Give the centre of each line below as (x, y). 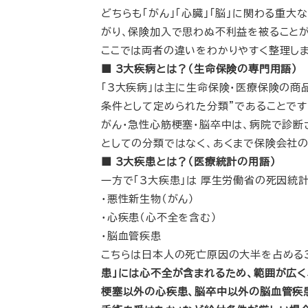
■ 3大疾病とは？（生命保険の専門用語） (199, 69)
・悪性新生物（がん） (148, 199)
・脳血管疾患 (131, 236)
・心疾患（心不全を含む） (159, 217)
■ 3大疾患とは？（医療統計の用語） (189, 162)
